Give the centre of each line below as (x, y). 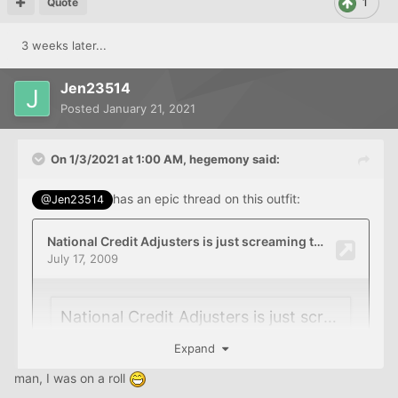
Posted (82, 108)
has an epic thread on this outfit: (207, 198)
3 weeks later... (64, 45)
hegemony (219, 159)
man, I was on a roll (72, 378)
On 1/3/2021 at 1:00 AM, (120, 159)
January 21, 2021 (149, 108)
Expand (198, 348)
